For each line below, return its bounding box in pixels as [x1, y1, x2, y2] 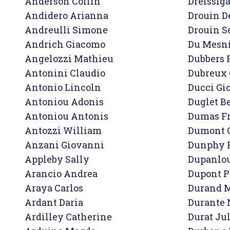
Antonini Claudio [25, 67, 105, 79]
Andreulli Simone [25, 24, 108, 36]
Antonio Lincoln [25, 81, 101, 93]
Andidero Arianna [25, 9, 108, 22]
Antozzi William [25, 124, 102, 137]
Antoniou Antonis [25, 110, 108, 122]
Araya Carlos [25, 182, 83, 194]
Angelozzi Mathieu [25, 52, 113, 65]
